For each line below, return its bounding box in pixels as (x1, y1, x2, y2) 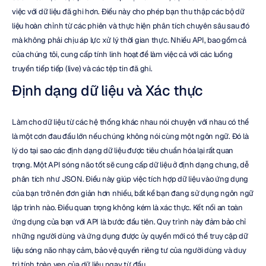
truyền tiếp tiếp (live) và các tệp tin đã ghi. (12, 64, 153, 74)
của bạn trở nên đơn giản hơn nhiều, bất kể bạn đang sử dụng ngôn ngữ (12, 188, 254, 198)
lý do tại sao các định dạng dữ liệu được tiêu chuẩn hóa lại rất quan (12, 145, 233, 156)
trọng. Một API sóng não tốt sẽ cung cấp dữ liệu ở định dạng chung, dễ (12, 160, 249, 170)
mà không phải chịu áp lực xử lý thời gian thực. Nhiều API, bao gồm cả (12, 35, 246, 45)
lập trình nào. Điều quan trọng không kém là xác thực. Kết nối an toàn (12, 202, 243, 213)
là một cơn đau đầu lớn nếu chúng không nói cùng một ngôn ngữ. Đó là (12, 131, 249, 141)
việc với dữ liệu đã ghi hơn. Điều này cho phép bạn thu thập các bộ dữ (12, 7, 245, 17)
